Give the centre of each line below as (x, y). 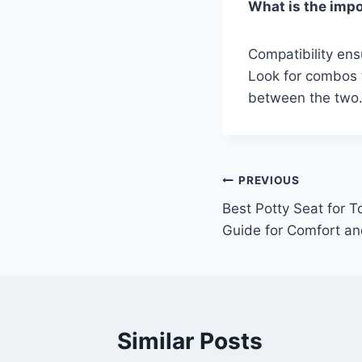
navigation (280, 220)
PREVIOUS (269, 181)
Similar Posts (190, 341)
